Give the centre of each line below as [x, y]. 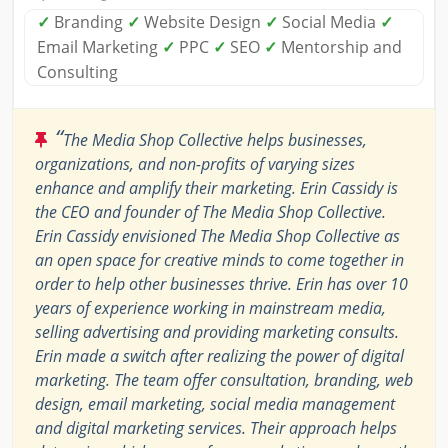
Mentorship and [339, 47]
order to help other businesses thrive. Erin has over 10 [221, 284]
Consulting [77, 72]
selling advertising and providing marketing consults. [217, 332]
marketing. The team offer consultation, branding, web [224, 380]
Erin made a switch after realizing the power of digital [219, 356]
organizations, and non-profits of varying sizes [195, 164]
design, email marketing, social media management [215, 404]
